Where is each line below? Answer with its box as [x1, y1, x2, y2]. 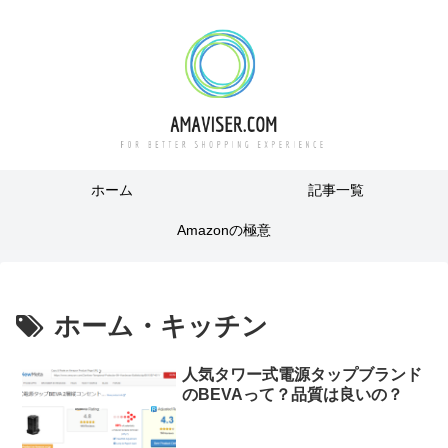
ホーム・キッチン [54, 311, 268, 341]
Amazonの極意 [177, 222, 271, 238]
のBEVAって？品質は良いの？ [182, 386, 404, 404]
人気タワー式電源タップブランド [182, 366, 423, 384]
